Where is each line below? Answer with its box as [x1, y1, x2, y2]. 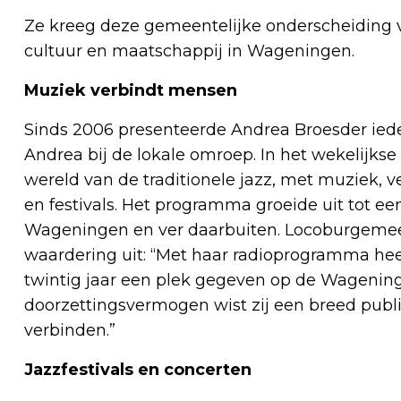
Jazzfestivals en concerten [24, 360, 252, 380]
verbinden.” [24, 320, 115, 341]
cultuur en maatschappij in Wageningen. [24, 41, 354, 62]
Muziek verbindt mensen [24, 81, 237, 101]
